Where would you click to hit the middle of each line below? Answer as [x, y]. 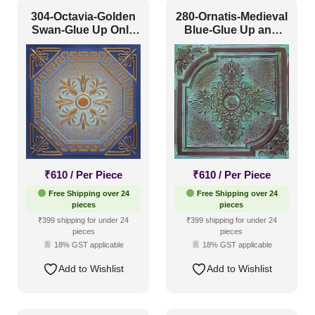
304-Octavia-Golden [84, 17]
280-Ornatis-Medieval [231, 17]
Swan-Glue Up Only [84, 30]
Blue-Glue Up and [232, 30]
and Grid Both [83, 44]
